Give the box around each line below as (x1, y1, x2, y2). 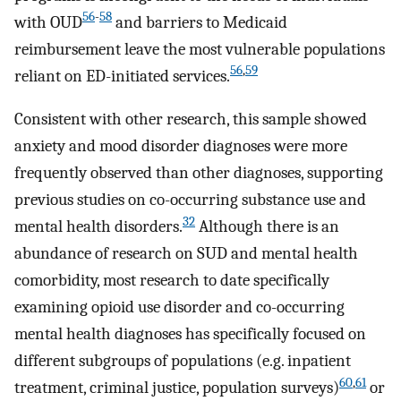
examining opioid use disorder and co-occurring (14, 297, 345, 318)
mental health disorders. (14, 217, 183, 237)
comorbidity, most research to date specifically (14, 270, 329, 291)
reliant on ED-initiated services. (14, 65, 230, 86)
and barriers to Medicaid (112, 12, 287, 32)
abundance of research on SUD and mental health (14, 243, 358, 264)
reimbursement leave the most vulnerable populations (14, 38, 385, 59)
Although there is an (195, 217, 339, 237)
